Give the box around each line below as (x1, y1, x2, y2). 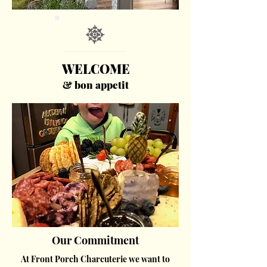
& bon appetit (63, 77, 129, 91)
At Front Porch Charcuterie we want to (21, 253, 170, 265)
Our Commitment (52, 232, 139, 247)
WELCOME (61, 60, 130, 77)
